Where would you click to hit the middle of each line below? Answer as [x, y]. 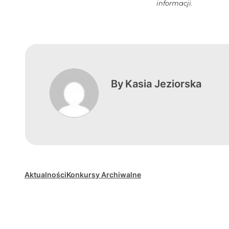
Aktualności [45, 174]
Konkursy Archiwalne [104, 174]
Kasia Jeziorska [163, 84]
